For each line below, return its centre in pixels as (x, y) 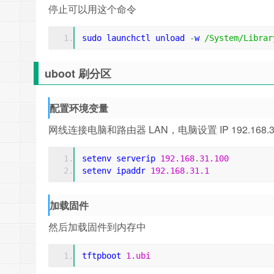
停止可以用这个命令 (92, 9)
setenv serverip (121, 158)
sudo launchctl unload (136, 38)
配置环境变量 (79, 108)
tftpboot (104, 256)
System (224, 38)
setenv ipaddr (116, 171)
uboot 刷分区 (78, 73)
